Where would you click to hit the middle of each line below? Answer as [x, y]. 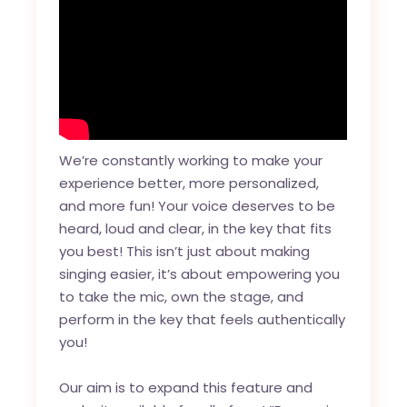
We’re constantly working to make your [191, 160]
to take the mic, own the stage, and [182, 296]
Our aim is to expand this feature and [186, 387]
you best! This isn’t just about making [185, 251]
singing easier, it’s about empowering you [200, 273]
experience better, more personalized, [189, 183]
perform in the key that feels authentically [203, 319]
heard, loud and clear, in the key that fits [196, 228]
